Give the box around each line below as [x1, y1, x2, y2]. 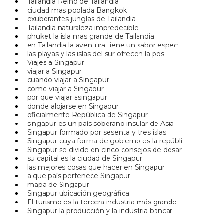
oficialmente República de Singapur [23, 110, 148, 120]
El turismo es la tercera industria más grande [23, 198, 177, 207]
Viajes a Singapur [23, 58, 84, 67]
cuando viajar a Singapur [23, 76, 109, 85]
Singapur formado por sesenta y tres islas [23, 128, 166, 137]
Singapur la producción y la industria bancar [23, 206, 172, 216]
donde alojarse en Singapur [23, 102, 119, 111]
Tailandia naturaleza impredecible [23, 23, 139, 32]
